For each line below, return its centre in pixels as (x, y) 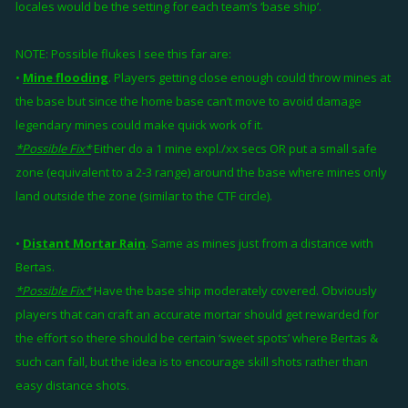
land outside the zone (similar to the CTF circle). (144, 196)
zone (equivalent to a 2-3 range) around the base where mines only (201, 172)
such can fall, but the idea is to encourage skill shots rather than (192, 362)
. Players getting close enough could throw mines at (250, 77)
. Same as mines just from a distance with (260, 243)
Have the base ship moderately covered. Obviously (234, 291)
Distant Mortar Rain (84, 243)
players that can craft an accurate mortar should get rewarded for (197, 314)
